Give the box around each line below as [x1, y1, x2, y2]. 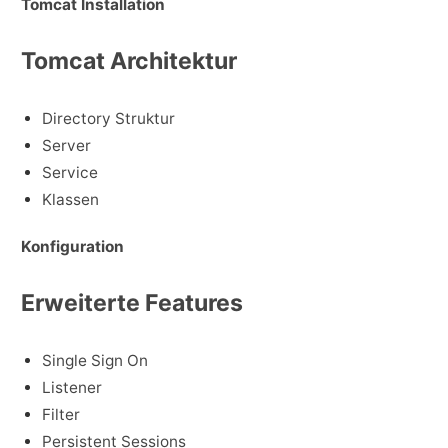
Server [42, 135, 91, 155]
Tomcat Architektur [21, 46, 237, 75]
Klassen [42, 189, 99, 209]
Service [42, 162, 98, 182]
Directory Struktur [42, 108, 175, 128]
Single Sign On [42, 351, 148, 371]
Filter [42, 405, 80, 425]
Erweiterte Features [21, 289, 243, 318]
